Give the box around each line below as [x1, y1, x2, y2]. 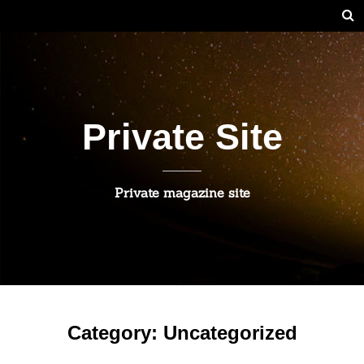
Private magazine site [114, 184, 250, 201]
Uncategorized [162, 321, 297, 344]
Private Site [81, 116, 283, 157]
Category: [67, 321, 163, 344]
